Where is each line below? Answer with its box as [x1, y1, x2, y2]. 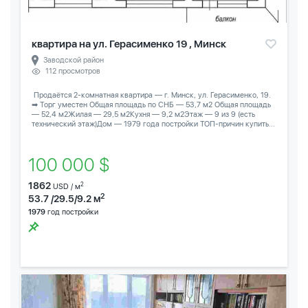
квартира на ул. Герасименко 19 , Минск [32, 37, 226, 50]
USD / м [53, 181, 80, 191]
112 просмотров [45, 66, 100, 76]
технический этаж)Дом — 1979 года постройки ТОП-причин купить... [32, 119, 275, 129]
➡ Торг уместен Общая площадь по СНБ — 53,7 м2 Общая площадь [32, 100, 271, 109]
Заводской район [43, 55, 104, 65]
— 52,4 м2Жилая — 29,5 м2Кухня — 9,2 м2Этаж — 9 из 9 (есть [32, 109, 255, 119]
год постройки [45, 207, 98, 217]
